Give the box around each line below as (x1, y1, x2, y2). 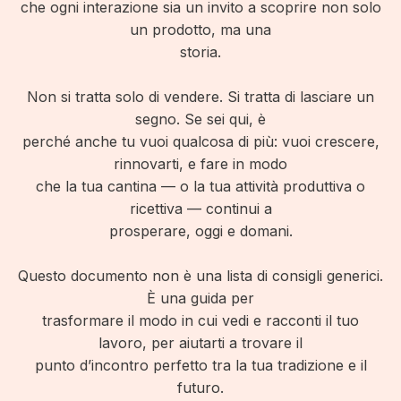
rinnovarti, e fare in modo (114, 155, 287, 173)
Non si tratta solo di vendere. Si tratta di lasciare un (27, 88, 374, 106)
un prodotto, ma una (130, 21, 271, 38)
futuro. (177, 379, 224, 397)
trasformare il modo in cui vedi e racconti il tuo (42, 311, 359, 329)
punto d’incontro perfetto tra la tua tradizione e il (34, 356, 367, 374)
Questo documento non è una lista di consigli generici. (18, 267, 383, 285)
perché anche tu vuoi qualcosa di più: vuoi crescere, (21, 132, 380, 150)
